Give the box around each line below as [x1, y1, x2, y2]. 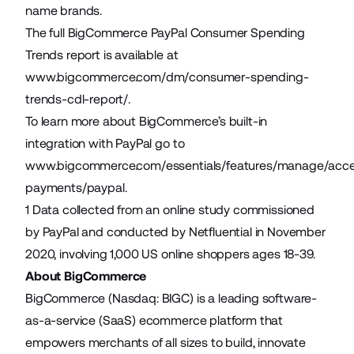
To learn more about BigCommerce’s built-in [25, 114, 268, 129]
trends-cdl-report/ [25, 92, 129, 107]
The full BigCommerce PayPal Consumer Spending [25, 25, 305, 40]
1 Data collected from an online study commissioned [25, 202, 314, 217]
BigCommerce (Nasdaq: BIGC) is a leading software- [25, 291, 318, 306]
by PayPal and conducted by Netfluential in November [25, 224, 326, 239]
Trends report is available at [25, 47, 179, 62]
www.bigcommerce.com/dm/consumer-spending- [25, 70, 309, 85]
